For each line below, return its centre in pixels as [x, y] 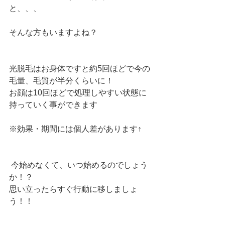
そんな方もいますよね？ [54, 32]
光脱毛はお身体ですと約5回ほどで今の [80, 69]
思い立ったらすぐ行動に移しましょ [73, 189]
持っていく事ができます [53, 105]
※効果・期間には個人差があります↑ [75, 129]
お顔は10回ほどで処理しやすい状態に [78, 93]
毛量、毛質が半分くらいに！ [62, 81]
